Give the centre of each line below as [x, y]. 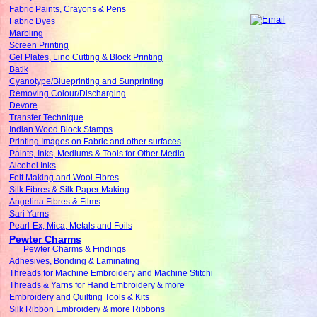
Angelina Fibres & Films [54, 202]
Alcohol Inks [32, 166]
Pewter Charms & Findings [74, 249]
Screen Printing [39, 46]
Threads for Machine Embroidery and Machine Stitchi [111, 273]
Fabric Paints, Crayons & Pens [67, 10]
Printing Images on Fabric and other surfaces [95, 142]
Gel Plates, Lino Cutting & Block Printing [86, 58]
